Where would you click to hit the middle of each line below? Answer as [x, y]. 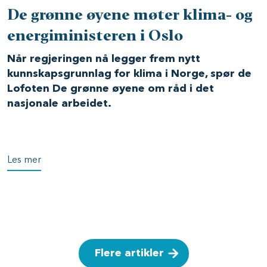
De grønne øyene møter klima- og [130, 16]
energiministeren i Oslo [95, 37]
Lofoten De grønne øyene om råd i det [111, 89]
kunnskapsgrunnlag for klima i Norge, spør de [129, 74]
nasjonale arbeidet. [59, 104]
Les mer [24, 160]
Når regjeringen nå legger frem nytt [104, 59]
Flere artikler [129, 253]
